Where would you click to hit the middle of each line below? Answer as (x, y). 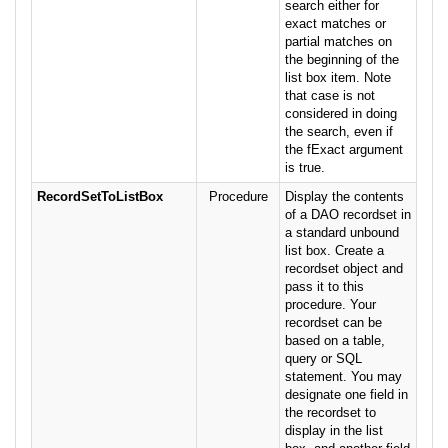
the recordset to (330, 413)
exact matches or (335, 24)
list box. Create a (334, 251)
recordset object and (344, 269)
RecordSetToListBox (100, 197)
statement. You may (343, 377)
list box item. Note (338, 78)
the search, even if (339, 132)
